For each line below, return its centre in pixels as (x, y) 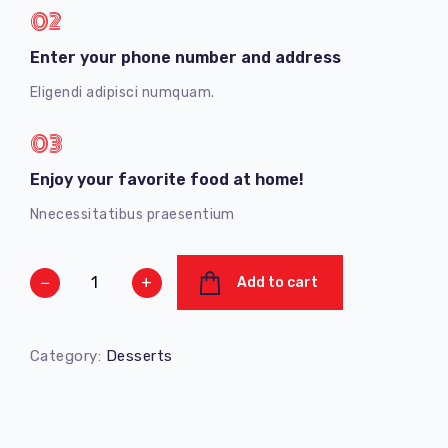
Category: (68, 356)
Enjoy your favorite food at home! (167, 180)
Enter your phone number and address (185, 58)
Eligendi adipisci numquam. (122, 93)
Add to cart (278, 283)
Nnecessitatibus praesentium (132, 215)
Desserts (139, 356)
